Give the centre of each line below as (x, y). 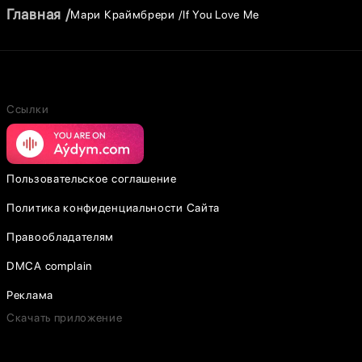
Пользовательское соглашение (92, 179)
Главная (34, 14)
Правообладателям (61, 237)
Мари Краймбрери (123, 14)
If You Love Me (221, 14)
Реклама (30, 295)
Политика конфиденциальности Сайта (114, 208)
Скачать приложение (65, 318)
